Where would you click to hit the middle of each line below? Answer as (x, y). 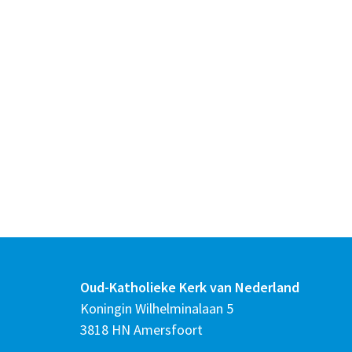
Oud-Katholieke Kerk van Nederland (190, 287)
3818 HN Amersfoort (141, 329)
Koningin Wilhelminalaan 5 (157, 308)
